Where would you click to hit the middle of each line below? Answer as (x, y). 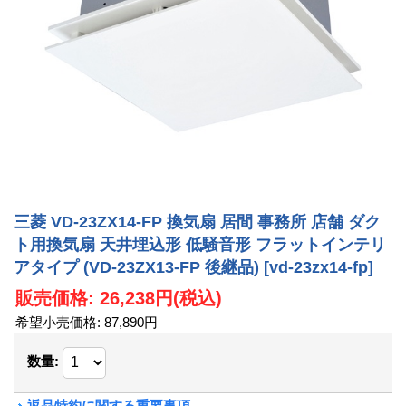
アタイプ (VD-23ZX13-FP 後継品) (139, 268)
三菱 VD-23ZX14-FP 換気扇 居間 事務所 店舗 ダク (197, 222)
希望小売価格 (56, 322)
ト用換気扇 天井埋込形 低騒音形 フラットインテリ (200, 245)
